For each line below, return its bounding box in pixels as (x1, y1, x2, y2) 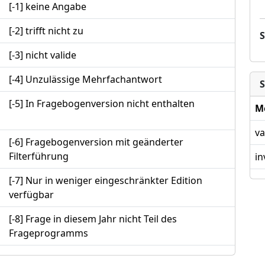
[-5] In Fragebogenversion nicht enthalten (9, 97, 195, 111)
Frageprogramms (9, 227, 88, 240)
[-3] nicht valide (9, 49, 76, 62)
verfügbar (9, 188, 54, 202)
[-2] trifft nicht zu (9, 24, 83, 38)
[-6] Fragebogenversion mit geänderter (9, 135, 183, 149)
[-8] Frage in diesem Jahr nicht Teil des (9, 212, 177, 226)
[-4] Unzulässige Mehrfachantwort (9, 73, 162, 86)
